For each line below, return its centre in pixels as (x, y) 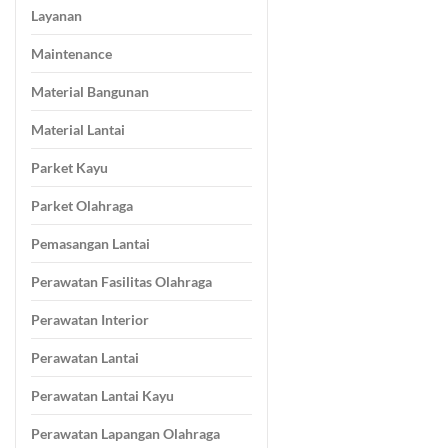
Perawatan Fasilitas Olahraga (121, 282)
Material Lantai (78, 130)
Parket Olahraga (82, 206)
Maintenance (71, 54)
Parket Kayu (69, 168)
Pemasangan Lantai (90, 244)
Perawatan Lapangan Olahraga (125, 434)
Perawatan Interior (90, 320)
